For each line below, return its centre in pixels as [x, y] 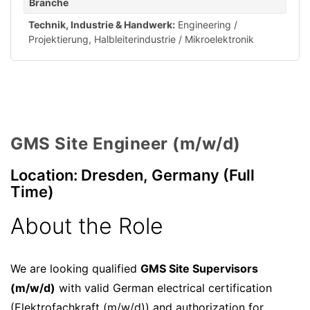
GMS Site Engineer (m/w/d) [126, 144]
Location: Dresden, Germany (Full [133, 175]
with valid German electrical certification [164, 288]
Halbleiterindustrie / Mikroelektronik [174, 39]
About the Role [87, 226]
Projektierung [58, 39]
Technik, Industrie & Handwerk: [102, 25]
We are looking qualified [75, 269]
